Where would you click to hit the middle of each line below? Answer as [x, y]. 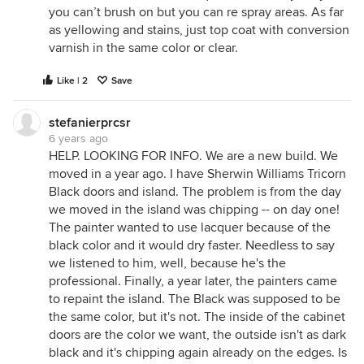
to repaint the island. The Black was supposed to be [195, 299]
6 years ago [78, 139]
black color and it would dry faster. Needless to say [192, 245]
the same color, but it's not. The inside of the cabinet [197, 317]
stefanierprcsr [90, 123]
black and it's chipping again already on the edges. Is [198, 353]
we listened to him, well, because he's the [167, 263]
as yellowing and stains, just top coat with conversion [199, 30]
